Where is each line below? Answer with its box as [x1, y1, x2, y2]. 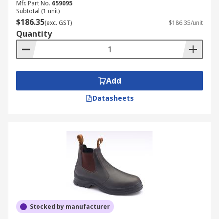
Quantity [16, 28, 52, 39]
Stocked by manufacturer [30, 202, 110, 211]
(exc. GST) [44, 19, 72, 27]
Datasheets [92, 93, 134, 103]
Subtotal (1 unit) [16, 7, 60, 15]
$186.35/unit [169, 19, 203, 27]
